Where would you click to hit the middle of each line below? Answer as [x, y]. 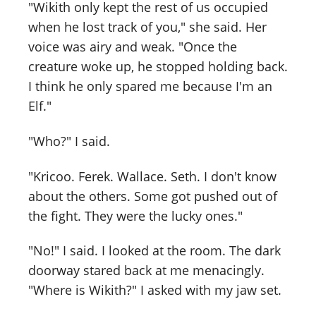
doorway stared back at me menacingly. [146, 271]
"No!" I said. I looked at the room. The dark [154, 251]
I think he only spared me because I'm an [150, 86]
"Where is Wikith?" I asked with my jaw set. [155, 290]
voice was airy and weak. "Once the [133, 46]
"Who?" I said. [69, 141]
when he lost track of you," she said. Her [147, 26]
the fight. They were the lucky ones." [135, 215]
